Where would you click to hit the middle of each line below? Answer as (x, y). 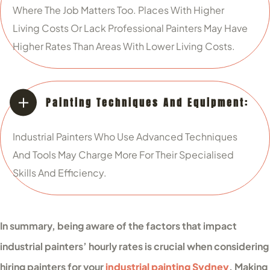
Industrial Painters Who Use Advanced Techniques (125, 137)
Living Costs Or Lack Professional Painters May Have (130, 28)
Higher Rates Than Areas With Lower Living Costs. (124, 46)
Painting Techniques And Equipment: (147, 102)
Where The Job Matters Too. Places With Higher (118, 10)
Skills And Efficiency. (60, 173)
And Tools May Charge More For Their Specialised (123, 155)
